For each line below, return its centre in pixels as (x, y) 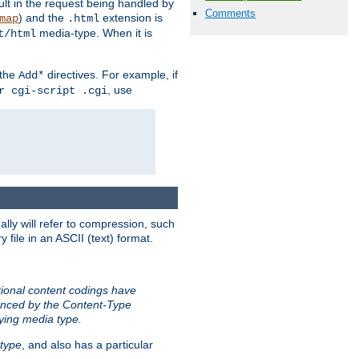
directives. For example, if (111, 74)
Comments (230, 13)
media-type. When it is (94, 32)
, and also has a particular (87, 345)
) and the (43, 17)
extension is (131, 17)
